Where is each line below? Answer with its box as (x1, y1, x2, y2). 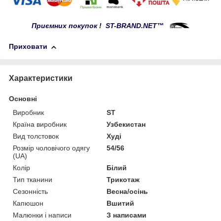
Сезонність (13, 187, 48, 196)
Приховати (9, 42, 47, 51)
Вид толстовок (13, 132, 59, 141)
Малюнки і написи (13, 211, 72, 220)
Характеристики (9, 74, 73, 83)
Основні (9, 95, 37, 103)
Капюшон (13, 199, 43, 208)
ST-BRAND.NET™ (106, 22, 164, 30)
